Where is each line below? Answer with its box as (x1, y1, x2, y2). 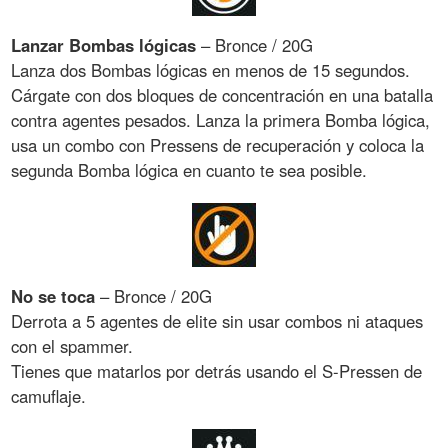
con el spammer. (11, 333, 134, 358)
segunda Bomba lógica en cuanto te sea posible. (11, 157, 368, 182)
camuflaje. (11, 383, 87, 408)
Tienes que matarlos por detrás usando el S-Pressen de (11, 358, 423, 383)
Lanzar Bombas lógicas (11, 32, 197, 57)
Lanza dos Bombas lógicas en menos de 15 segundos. (11, 57, 411, 82)
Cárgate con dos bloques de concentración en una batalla (11, 82, 434, 107)
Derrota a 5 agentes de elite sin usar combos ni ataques (11, 308, 424, 333)
